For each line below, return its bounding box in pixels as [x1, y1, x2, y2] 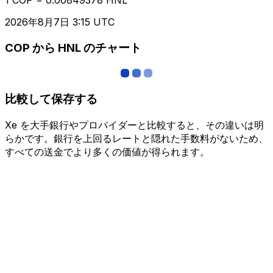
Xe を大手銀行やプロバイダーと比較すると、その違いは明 [5, 118, 264, 131]
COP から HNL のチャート [5, 41, 141, 55]
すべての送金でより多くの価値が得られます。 [5, 145, 210, 158]
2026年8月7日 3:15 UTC [5, 15, 115, 28]
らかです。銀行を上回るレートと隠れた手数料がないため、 [5, 132, 268, 144]
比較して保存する [5, 91, 97, 106]
